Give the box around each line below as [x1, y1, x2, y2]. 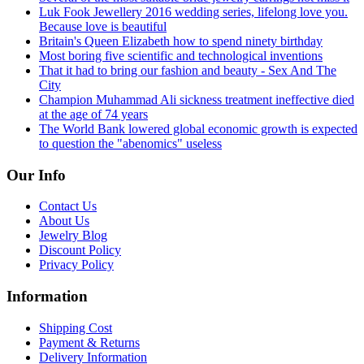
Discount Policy [39, 243, 121, 258]
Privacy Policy [39, 258, 114, 272]
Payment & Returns [39, 335, 140, 349]
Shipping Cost [39, 320, 112, 335]
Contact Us [39, 199, 97, 214]
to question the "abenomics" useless [39, 136, 222, 150]
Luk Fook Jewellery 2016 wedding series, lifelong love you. [39, 4, 348, 19]
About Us [39, 214, 89, 228]
